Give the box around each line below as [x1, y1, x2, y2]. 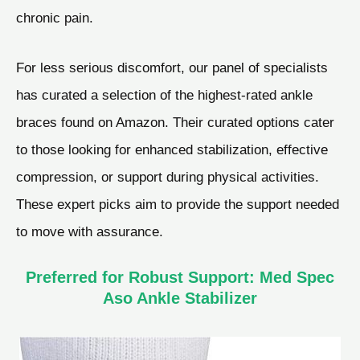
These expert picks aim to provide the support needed [16, 195, 339, 212]
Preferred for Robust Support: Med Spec [26, 268, 334, 287]
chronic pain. [16, 10, 93, 27]
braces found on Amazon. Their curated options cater [16, 113, 334, 130]
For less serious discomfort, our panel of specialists [16, 59, 328, 76]
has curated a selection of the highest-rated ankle [16, 86, 313, 103]
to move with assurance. [16, 223, 163, 239]
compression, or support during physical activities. [16, 168, 319, 185]
